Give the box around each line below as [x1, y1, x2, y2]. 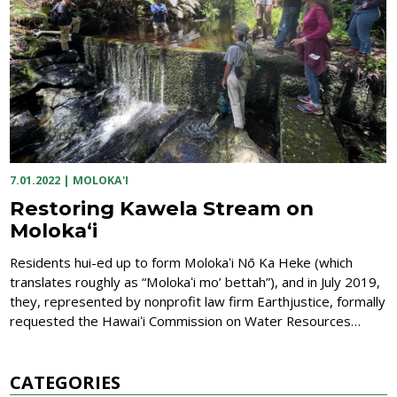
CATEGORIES [10, 370, 121, 394]
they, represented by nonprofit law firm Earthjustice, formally [10, 292, 386, 311]
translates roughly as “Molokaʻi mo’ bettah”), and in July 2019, [10, 273, 381, 292]
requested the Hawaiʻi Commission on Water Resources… [10, 312, 362, 331]
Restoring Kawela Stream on [10, 195, 315, 221]
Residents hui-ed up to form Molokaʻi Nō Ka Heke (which [10, 253, 354, 272]
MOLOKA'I [73, 173, 129, 189]
